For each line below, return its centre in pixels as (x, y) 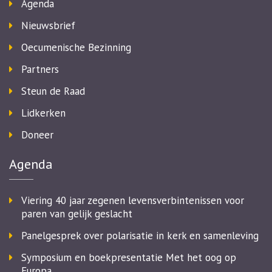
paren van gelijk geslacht (77, 214)
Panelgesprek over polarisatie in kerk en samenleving (140, 236)
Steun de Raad (53, 91)
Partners (40, 69)
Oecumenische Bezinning (76, 47)
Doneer (37, 135)
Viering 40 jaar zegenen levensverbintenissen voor (133, 200)
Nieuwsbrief (48, 25)
